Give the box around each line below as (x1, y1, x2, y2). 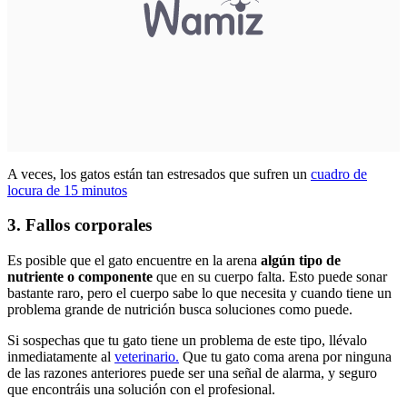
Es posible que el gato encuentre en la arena (7, 253, 261, 269)
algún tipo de (261, 253, 341, 269)
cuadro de (311, 165, 367, 182)
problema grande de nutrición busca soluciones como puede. (7, 302, 356, 318)
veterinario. (114, 349, 179, 365)
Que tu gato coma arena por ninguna (179, 349, 392, 365)
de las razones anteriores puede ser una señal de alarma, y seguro (7, 365, 377, 382)
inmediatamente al (7, 349, 114, 365)
